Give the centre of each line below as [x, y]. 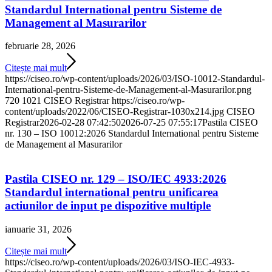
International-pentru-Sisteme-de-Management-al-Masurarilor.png [128, 90]
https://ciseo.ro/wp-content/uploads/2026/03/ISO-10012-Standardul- [135, 79]
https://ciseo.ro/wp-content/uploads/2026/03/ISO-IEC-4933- [120, 262]
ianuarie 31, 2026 [38, 229]
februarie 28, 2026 [40, 46]
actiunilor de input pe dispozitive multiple [108, 206]
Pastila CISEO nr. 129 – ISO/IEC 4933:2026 [116, 179]
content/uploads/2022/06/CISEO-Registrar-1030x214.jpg [114, 112]
